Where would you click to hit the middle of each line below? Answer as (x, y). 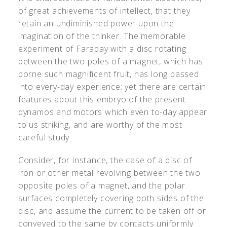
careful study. (45, 137)
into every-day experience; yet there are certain (112, 87)
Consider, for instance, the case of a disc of (105, 160)
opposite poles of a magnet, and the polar (102, 185)
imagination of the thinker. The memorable (102, 36)
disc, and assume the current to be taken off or (112, 211)
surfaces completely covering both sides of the (111, 198)
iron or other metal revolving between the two (109, 173)
